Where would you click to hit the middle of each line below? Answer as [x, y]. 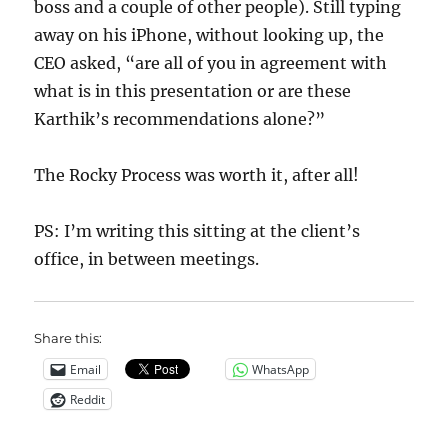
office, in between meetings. [147, 259]
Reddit [88, 399]
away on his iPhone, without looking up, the [209, 35]
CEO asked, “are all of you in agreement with [211, 63]
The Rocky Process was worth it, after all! [197, 175]
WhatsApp [281, 369]
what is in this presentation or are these [193, 91]
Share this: [68, 338]
